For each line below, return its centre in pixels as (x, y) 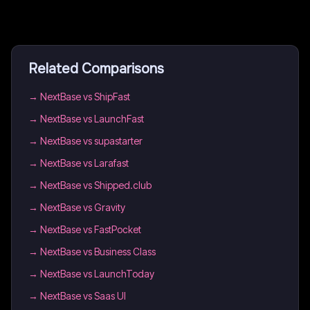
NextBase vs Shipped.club (96, 185)
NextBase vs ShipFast (85, 97)
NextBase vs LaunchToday (97, 274)
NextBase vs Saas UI (83, 296)
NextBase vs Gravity (83, 207)
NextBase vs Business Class (98, 252)
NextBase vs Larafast (84, 163)
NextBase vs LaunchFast (92, 119)
